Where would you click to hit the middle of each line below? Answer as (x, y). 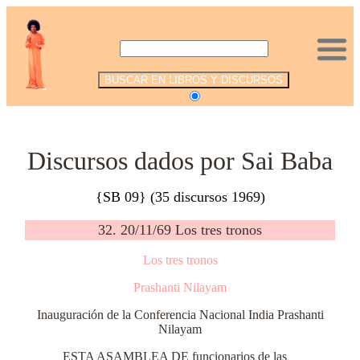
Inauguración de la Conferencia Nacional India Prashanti (180, 315)
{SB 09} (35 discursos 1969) (180, 197)
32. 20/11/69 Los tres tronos (180, 230)
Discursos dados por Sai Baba (180, 161)
